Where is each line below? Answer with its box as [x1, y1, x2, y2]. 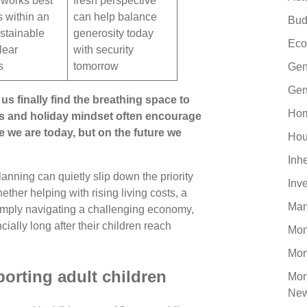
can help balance [73, 10, 157, 23]
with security [73, 43, 134, 56]
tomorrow [73, 60, 119, 72]
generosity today [73, 27, 153, 39]
